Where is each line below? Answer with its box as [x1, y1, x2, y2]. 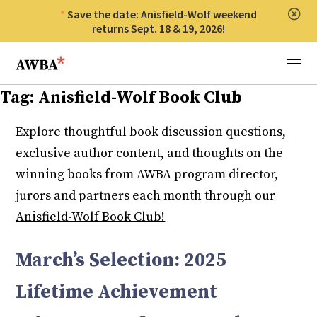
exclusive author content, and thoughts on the [16, 145, 284, 162]
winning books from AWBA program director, [16, 166, 279, 183]
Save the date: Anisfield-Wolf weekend [67, 7, 257, 21]
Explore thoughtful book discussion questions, [16, 124, 287, 141]
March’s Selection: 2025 [16, 248, 227, 273]
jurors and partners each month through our [16, 188, 276, 204]
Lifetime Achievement [16, 280, 218, 305]
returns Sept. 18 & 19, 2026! [92, 21, 225, 35]
